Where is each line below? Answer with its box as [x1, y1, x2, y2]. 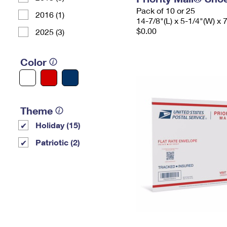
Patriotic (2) [35, 137, 80, 147]
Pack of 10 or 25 [136, 6, 195, 15]
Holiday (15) [35, 120, 81, 130]
